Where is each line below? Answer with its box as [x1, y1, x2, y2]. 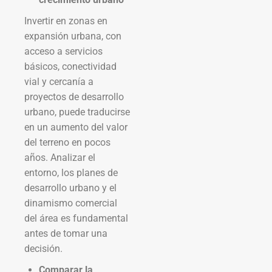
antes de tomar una [24, 227, 107, 239]
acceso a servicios [24, 45, 103, 57]
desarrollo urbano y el [24, 182, 117, 194]
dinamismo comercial [24, 197, 117, 209]
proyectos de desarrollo [24, 90, 124, 103]
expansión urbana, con [24, 30, 121, 42]
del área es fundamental [24, 212, 128, 224]
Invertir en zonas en [24, 15, 107, 27]
